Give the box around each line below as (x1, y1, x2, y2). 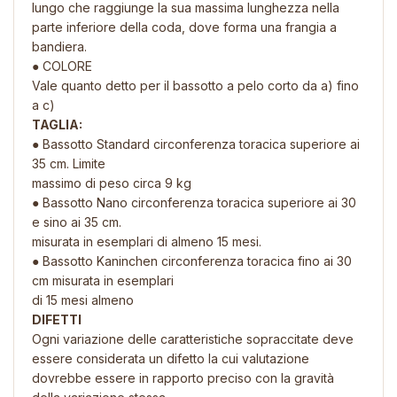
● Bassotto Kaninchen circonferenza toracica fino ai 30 (32, 253, 352, 269)
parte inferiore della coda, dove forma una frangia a (32, 19, 337, 35)
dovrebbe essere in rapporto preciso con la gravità (32, 370, 334, 385)
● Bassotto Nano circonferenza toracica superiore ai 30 (32, 194, 356, 210)
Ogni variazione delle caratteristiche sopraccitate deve (32, 331, 354, 346)
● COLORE (32, 58, 92, 74)
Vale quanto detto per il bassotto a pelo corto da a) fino (32, 77, 359, 93)
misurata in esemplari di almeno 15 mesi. (32, 233, 261, 249)
